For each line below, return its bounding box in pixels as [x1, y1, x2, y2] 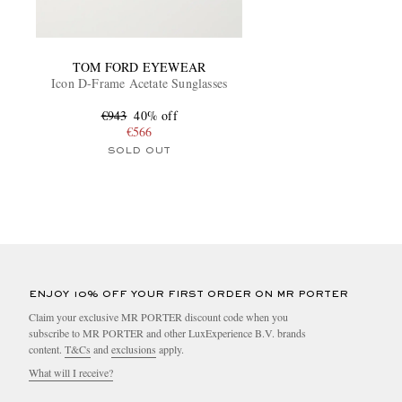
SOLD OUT [107, 145, 171, 155]
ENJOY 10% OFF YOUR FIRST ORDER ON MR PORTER [29, 289, 348, 299]
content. [29, 341, 65, 356]
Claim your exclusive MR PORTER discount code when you [29, 309, 288, 324]
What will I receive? [29, 364, 113, 380]
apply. [156, 341, 184, 356]
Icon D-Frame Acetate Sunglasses [51, 74, 228, 92]
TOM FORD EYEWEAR [73, 57, 206, 75]
